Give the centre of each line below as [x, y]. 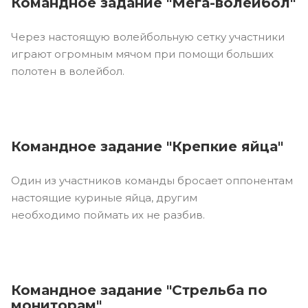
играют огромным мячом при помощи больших [142, 54]
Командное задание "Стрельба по [139, 290]
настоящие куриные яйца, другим [104, 197]
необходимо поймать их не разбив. [108, 214]
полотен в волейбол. [68, 71]
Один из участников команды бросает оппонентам [152, 180]
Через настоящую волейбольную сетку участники [148, 36]
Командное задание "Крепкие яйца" [147, 146]
